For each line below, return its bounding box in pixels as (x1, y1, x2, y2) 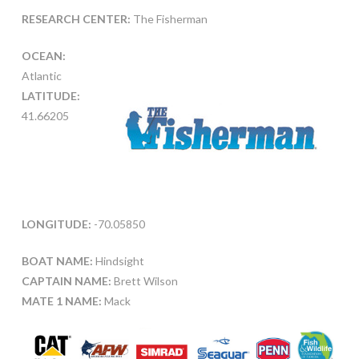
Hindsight (92, 254, 144, 268)
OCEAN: (21, 49, 66, 63)
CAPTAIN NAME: (21, 274, 111, 288)
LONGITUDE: (21, 217, 91, 232)
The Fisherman (130, 12, 208, 26)
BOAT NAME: (21, 254, 93, 268)
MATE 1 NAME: (21, 294, 104, 309)
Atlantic (21, 69, 62, 83)
